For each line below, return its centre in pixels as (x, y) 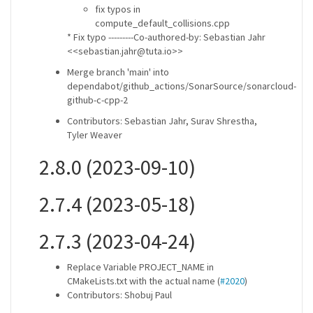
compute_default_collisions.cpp (162, 23)
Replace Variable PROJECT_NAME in (140, 267)
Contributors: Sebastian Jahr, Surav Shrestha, (162, 121)
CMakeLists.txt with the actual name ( (144, 281)
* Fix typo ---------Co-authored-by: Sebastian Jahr (166, 37)
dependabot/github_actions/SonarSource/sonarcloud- (182, 86)
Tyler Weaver (95, 135)
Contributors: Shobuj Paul (119, 295)
